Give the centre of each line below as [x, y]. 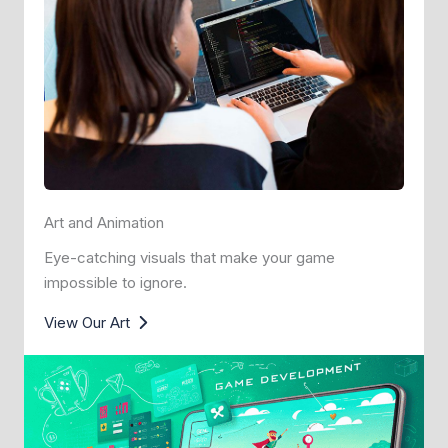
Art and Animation [104, 223]
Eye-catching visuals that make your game [189, 258]
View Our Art [87, 323]
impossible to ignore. [115, 283]
